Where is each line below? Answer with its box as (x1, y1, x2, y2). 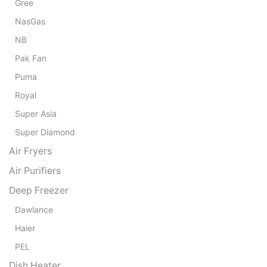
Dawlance (15, 204, 53, 215)
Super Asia (15, 108, 57, 119)
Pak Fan (15, 52, 46, 63)
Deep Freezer (9, 184, 69, 196)
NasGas (15, 15, 45, 26)
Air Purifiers (9, 164, 61, 176)
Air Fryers (9, 145, 52, 157)
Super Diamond (15, 126, 75, 137)
